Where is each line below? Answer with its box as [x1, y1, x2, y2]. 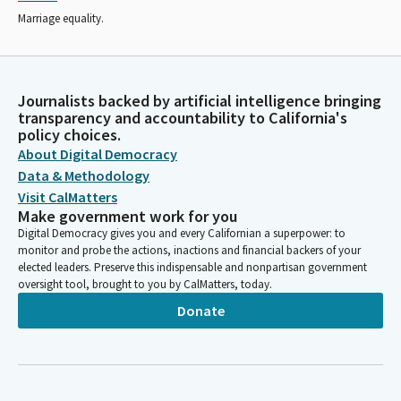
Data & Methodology [18, 166, 149, 184]
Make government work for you [18, 206, 237, 226]
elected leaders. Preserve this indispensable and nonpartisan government [18, 260, 367, 275]
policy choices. [18, 124, 121, 145]
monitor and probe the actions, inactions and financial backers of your [18, 243, 361, 258]
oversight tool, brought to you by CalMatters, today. [18, 277, 272, 292]
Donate [176, 301, 225, 320]
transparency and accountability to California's [18, 107, 347, 128]
